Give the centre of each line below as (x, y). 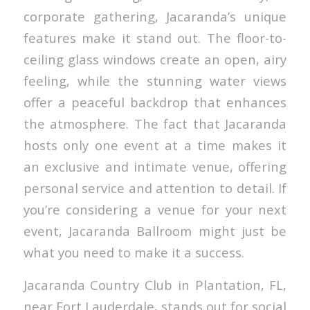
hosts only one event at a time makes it (155, 145)
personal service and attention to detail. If (155, 188)
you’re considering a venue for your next (155, 209)
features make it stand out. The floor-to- (155, 37)
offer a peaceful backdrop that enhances (155, 102)
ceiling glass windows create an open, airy (155, 59)
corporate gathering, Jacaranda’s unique (155, 16)
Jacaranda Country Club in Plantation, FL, (155, 284)
